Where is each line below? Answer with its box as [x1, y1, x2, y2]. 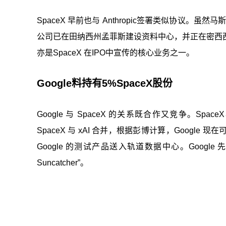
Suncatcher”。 [36, 158, 88, 167]
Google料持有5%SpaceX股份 [36, 77, 173, 89]
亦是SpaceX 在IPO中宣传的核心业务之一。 [36, 48, 194, 57]
